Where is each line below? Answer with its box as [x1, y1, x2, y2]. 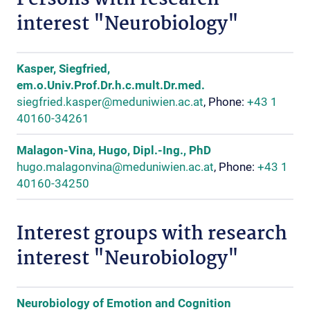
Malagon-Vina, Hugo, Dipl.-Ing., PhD [17, 143, 211, 157]
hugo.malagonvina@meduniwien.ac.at [17, 160, 214, 174]
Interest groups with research [17, 219, 287, 250]
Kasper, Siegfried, [17, 62, 110, 75]
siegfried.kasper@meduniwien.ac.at [17, 95, 203, 109]
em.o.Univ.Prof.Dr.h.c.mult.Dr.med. [17, 78, 205, 92]
